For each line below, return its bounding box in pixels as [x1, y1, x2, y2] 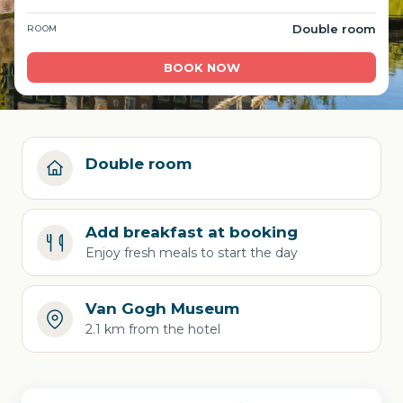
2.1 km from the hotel [85, 321, 220, 337]
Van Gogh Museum [85, 300, 239, 318]
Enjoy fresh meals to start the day [85, 245, 298, 261]
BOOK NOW [163, 60, 240, 75]
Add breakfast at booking [85, 223, 298, 241]
